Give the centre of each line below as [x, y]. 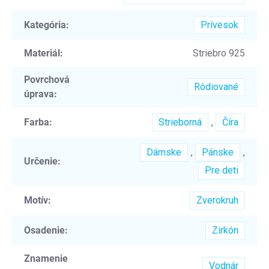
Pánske [218, 152]
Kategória [45, 25]
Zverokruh [217, 200]
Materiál [42, 53]
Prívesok [219, 25]
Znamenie [46, 258]
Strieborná [180, 122]
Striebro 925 [219, 53]
